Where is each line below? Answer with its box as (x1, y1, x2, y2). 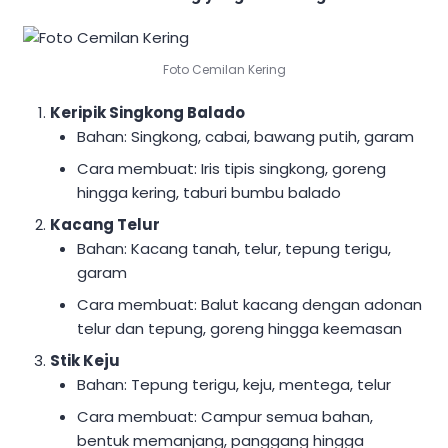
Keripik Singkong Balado (50, 102, 246, 124)
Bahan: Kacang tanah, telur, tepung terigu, (77, 238, 392, 260)
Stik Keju (50, 350, 121, 372)
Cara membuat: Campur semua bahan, (77, 406, 374, 428)
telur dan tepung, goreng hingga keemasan (77, 318, 403, 340)
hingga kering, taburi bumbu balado (77, 182, 342, 204)
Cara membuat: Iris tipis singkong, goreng (77, 158, 387, 180)
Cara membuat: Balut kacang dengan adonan (77, 294, 423, 316)
